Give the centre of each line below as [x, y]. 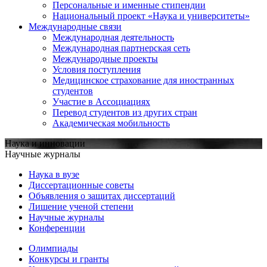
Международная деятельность [113, 37]
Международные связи [75, 26]
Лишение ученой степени [81, 206]
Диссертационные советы [81, 185]
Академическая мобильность [111, 123]
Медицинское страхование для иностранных [143, 80]
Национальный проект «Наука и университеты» [151, 15]
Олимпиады [53, 248]
